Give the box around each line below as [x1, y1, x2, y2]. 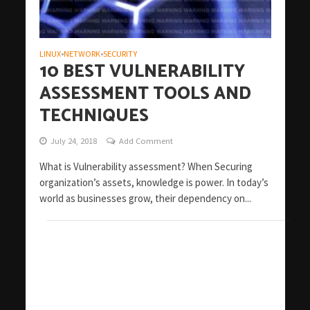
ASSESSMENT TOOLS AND [39, 80, 251, 109]
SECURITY [102, 48, 137, 60]
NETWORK [63, 48, 100, 60]
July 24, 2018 [50, 136, 97, 147]
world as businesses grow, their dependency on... [39, 192, 251, 206]
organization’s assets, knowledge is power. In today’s [39, 176, 268, 190]
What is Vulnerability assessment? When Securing [39, 160, 253, 174]
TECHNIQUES [39, 102, 149, 131]
